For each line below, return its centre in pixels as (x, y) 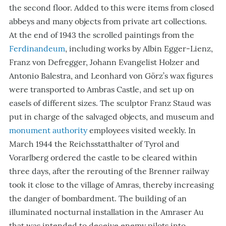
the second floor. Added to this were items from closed (112, 8)
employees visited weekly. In (142, 130)
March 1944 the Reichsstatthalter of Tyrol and (94, 144)
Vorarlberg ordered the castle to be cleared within (103, 157)
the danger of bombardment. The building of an (98, 198)
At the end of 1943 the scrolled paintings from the (102, 35)
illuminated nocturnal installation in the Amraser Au (106, 212)
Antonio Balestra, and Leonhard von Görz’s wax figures (111, 76)
